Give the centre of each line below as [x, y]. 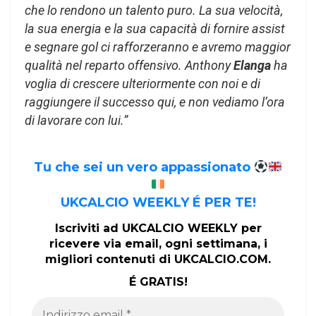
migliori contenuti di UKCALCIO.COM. [158, 259]
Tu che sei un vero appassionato [144, 167]
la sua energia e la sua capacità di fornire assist [155, 29]
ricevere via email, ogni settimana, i [158, 243]
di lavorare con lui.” [76, 121]
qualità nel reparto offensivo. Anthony [129, 66]
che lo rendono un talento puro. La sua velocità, [154, 11]
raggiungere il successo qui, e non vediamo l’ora [155, 102]
